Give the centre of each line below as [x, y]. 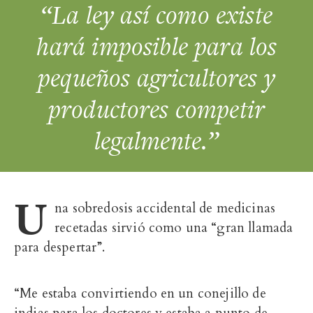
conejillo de [232, 293]
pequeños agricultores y [156, 77]
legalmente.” [156, 140]
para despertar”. [60, 247]
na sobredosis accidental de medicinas [165, 208]
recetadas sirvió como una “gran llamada [174, 227]
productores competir [156, 109]
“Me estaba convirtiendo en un [106, 293]
